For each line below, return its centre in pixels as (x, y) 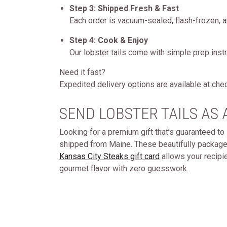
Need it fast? (82, 72)
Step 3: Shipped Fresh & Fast (124, 8)
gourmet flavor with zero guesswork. (124, 168)
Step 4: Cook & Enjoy (109, 40)
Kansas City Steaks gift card (109, 156)
